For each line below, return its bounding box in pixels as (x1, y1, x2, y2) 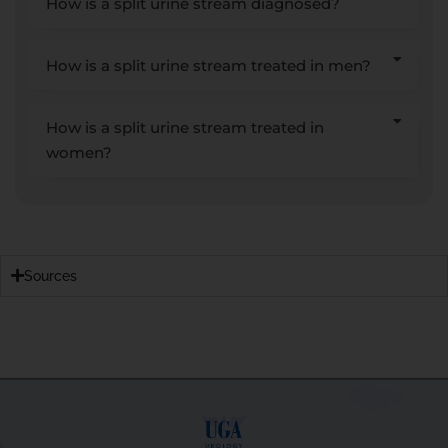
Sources (24, 267, 77, 284)
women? (46, 142, 112, 162)
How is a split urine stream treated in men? (46, 55, 371, 75)
